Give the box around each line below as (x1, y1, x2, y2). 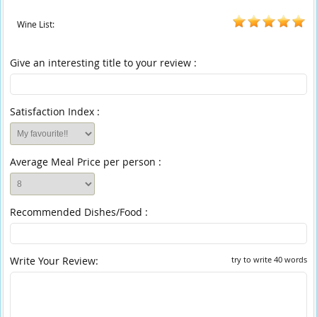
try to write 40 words (231, 254, 307, 265)
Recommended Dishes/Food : (10, 205, 149, 219)
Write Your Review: (10, 254, 99, 267)
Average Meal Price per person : (10, 155, 162, 168)
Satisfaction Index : (10, 105, 100, 118)
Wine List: (17, 18, 55, 30)
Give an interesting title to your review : (10, 56, 197, 69)
